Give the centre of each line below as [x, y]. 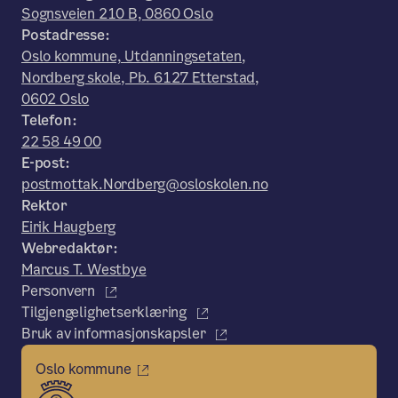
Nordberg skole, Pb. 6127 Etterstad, [141, 78]
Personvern [60, 291]
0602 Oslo [56, 99]
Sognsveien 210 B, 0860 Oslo [117, 14]
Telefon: [49, 120]
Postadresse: [66, 35]
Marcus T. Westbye [84, 270]
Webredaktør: [70, 248]
